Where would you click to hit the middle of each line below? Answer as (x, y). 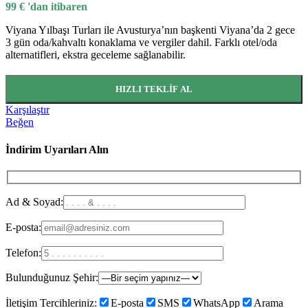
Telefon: (23, 252)
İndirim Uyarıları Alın (57, 149)
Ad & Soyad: (34, 201)
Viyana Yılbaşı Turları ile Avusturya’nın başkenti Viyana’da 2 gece (150, 30)
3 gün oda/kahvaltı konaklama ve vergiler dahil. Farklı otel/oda (141, 43)
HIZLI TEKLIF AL (154, 89)
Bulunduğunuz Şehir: (52, 277)
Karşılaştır (27, 110)
